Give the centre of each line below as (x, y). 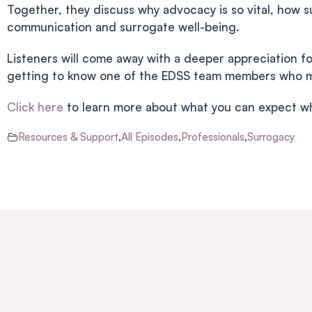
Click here (35, 107)
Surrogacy (271, 137)
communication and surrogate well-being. (123, 27)
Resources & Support (68, 137)
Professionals (213, 137)
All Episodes (150, 137)
